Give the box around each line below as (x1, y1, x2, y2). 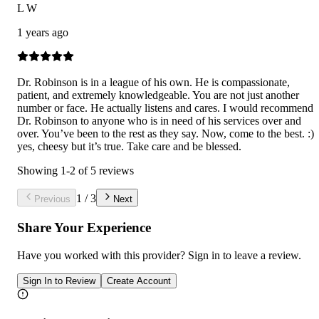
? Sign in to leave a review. (180, 249, 301, 261)
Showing (17, 164, 61, 177)
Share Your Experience (17, 220, 151, 236)
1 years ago (17, 26, 68, 39)
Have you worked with (17, 249, 124, 261)
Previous (34, 194, 70, 205)
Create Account (107, 275, 171, 286)
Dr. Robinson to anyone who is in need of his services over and (17, 115, 301, 127)
